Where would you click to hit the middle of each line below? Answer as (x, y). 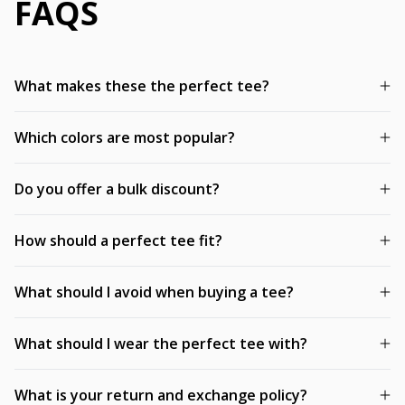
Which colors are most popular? (125, 137)
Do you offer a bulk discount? (117, 189)
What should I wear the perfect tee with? (161, 344)
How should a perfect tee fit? (118, 240)
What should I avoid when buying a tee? (154, 292)
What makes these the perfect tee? (142, 86)
